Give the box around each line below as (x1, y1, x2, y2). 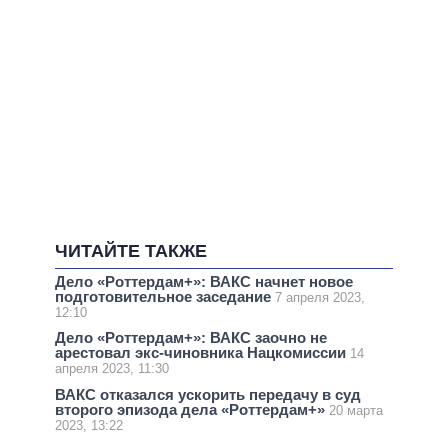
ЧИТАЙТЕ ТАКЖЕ (55, 241, 207, 262)
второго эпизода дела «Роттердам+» (55, 400, 329, 418)
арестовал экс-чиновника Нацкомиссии (55, 344, 350, 362)
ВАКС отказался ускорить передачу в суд (55, 385, 361, 403)
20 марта (329, 402, 383, 418)
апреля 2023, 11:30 (55, 361, 169, 377)
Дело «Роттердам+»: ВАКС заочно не (55, 329, 327, 347)
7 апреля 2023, (275, 290, 365, 306)
